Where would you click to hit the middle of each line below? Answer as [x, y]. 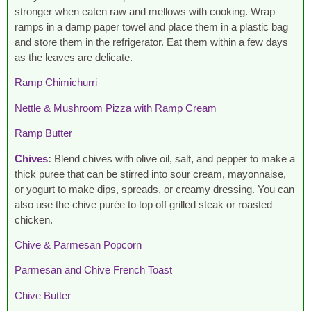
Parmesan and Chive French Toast [93, 270]
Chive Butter [43, 295]
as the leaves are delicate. [74, 57]
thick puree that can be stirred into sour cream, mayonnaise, [150, 174]
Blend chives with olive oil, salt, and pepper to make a [175, 158]
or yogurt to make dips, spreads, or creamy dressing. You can [154, 189]
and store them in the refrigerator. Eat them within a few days [151, 42]
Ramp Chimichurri [56, 83]
